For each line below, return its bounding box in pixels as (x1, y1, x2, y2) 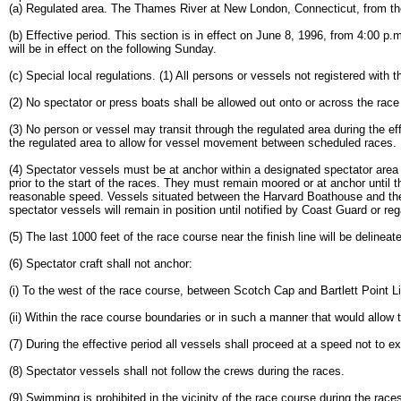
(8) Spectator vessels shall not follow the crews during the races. (9, 364, 345, 378)
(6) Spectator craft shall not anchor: (9, 257, 192, 270)
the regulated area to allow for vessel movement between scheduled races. (9, 136, 397, 149)
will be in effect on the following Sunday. (9, 42, 217, 55)
